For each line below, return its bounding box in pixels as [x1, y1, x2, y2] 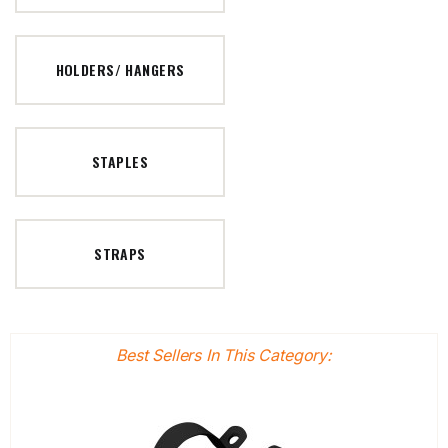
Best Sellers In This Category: [116, 345, 332, 365]
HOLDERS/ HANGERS [55, 59, 185, 80]
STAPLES [92, 151, 148, 172]
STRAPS [94, 243, 146, 264]
